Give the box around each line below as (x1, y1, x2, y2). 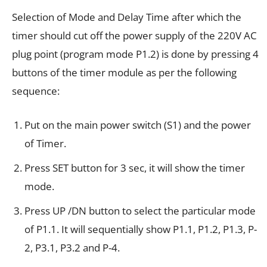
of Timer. (24, 136, 66, 151)
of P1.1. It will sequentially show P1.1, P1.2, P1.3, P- (24, 222, 257, 237)
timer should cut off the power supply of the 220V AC (12, 29, 257, 43)
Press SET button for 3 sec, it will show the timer (24, 161, 245, 175)
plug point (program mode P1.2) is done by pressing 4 (12, 47, 259, 61)
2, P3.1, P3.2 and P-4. (24, 241, 120, 255)
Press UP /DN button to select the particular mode (24, 204, 256, 218)
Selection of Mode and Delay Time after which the (12, 10, 241, 24)
